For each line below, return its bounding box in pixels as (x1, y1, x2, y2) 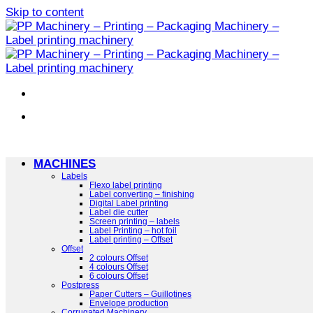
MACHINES (34, 156, 96, 170)
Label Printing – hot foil (89, 225, 177, 235)
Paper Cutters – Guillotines (89, 289, 191, 298)
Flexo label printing (89, 180, 162, 189)
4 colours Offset (89, 261, 148, 271)
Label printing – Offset (89, 234, 173, 244)
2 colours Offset (89, 252, 148, 262)
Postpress (61, 279, 99, 289)
